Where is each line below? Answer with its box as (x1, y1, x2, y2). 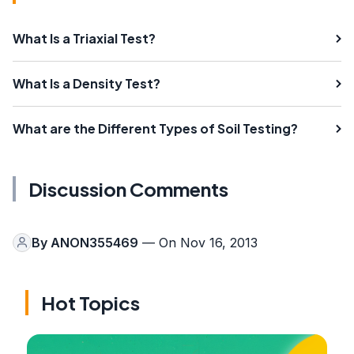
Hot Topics (41, 290, 140, 314)
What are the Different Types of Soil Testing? (13, 119, 298, 137)
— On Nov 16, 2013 (138, 234, 258, 250)
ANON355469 (51, 234, 138, 250)
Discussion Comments (28, 176, 228, 201)
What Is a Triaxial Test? (13, 29, 156, 47)
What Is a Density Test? (13, 74, 160, 92)
